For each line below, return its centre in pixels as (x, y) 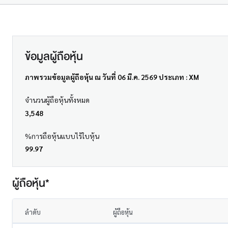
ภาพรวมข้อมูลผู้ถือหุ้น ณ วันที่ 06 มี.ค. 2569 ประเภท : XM (112, 77)
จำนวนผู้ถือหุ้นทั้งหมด (57, 99)
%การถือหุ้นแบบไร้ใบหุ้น (62, 136)
